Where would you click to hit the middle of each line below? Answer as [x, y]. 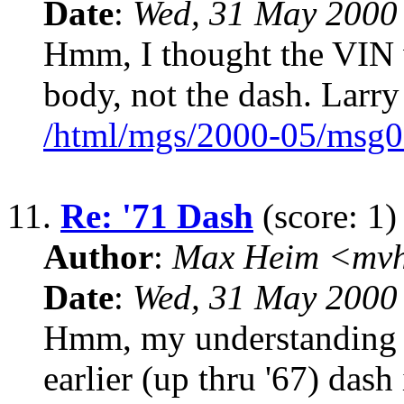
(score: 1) [325, 216]
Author [98, 257]
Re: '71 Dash [157, 216]
